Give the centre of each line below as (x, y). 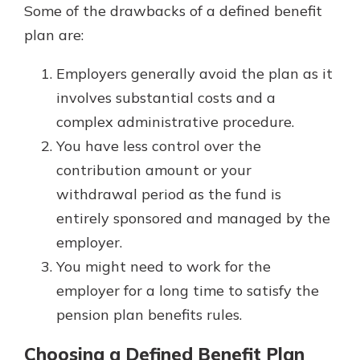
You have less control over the (159, 145)
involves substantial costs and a (166, 97)
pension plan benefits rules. (149, 314)
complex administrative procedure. (175, 121)
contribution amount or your (154, 170)
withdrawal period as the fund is (169, 194)
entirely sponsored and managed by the (193, 218)
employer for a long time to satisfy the (188, 290)
